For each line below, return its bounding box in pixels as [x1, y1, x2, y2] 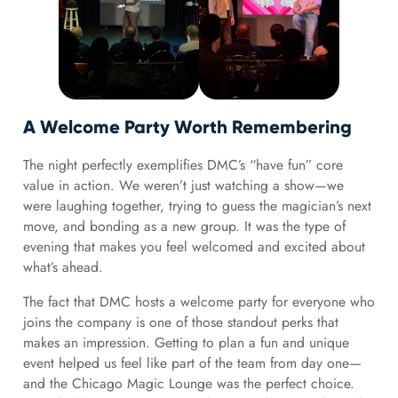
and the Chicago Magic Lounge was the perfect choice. [22, 372, 354, 394]
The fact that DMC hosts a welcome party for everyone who [22, 291, 375, 312]
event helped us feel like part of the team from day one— [22, 352, 362, 373]
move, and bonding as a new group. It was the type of [22, 215, 346, 236]
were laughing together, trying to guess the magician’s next [22, 195, 371, 216]
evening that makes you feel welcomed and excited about [22, 235, 365, 257]
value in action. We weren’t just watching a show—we [22, 174, 344, 195]
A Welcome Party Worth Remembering [22, 115, 352, 139]
